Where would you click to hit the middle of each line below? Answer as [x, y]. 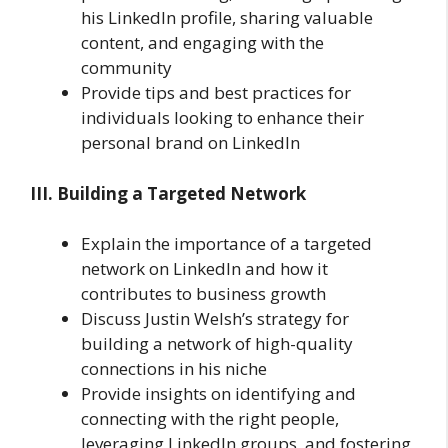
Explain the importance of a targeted [226, 243]
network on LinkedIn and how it [204, 268]
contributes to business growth [203, 293]
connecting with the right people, [210, 418]
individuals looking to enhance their [222, 117]
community [126, 67]
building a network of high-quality [217, 343]
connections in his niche [174, 368]
